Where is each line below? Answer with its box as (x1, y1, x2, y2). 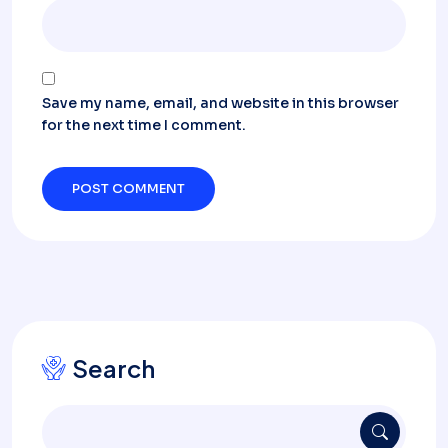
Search (72, 352, 155, 383)
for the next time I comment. (42, 115, 246, 134)
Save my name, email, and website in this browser (42, 93, 399, 112)
